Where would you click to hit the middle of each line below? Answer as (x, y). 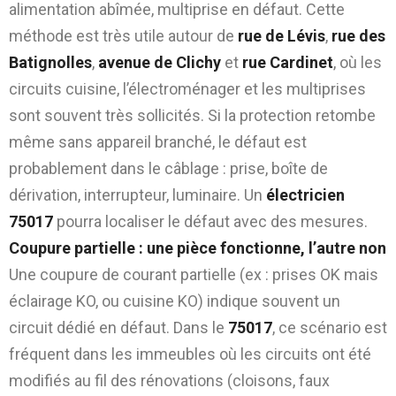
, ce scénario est (330, 327)
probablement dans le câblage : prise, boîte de (168, 168)
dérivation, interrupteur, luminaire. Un (137, 194)
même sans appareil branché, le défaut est (158, 141)
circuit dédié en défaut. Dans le (118, 327)
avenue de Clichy (160, 62)
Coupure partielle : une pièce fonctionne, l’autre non (198, 247)
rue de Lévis (282, 35)
